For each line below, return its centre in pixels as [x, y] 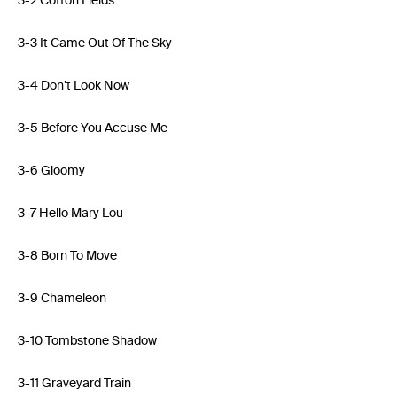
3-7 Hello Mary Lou [70, 213]
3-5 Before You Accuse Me [93, 128]
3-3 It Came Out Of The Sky [95, 43]
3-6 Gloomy [51, 171]
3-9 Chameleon [62, 298]
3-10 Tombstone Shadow [87, 341]
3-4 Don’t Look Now [74, 86]
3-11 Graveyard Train [74, 383]
